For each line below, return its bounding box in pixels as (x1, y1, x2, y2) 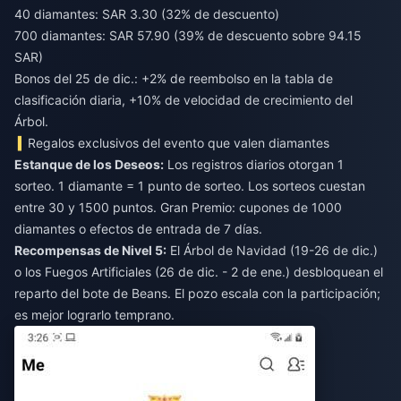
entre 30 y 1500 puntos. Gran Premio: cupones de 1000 (14, 199, 342, 215)
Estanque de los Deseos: (14, 156, 164, 172)
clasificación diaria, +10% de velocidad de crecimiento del (14, 91, 353, 107)
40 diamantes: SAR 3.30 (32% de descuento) (14, 5, 279, 21)
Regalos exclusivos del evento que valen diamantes (28, 134, 330, 150)
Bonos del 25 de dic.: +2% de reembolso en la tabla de (14, 70, 333, 86)
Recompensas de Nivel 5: (14, 242, 166, 258)
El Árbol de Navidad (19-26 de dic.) (166, 242, 378, 258)
